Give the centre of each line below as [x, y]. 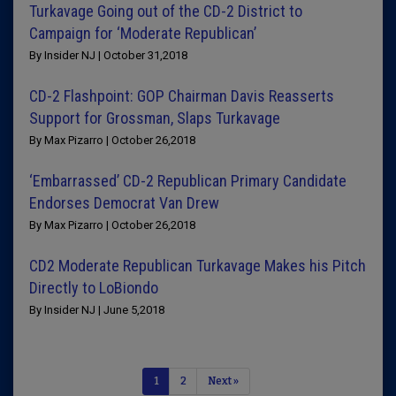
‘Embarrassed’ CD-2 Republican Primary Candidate [188, 181]
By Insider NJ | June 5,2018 [97, 310]
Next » [223, 381]
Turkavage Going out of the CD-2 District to [166, 11]
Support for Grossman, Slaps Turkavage [155, 118]
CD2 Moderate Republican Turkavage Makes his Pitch [198, 266]
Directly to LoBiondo [94, 288]
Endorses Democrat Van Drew [124, 203]
